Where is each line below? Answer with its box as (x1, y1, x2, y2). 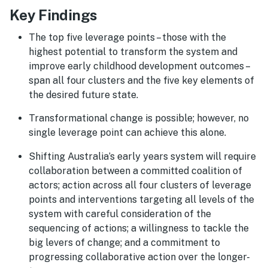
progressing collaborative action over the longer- (29, 251, 250, 263)
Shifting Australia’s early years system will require (29, 150, 256, 162)
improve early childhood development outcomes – (29, 60, 249, 72)
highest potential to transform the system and (29, 45, 237, 57)
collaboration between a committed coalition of (29, 165, 242, 176)
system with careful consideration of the (29, 208, 211, 220)
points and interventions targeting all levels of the (29, 193, 254, 205)
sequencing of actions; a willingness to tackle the (29, 222, 249, 234)
